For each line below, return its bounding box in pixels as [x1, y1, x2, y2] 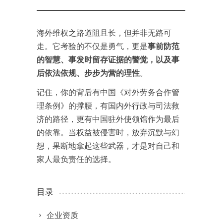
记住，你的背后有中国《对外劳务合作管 [37, 87, 179, 97]
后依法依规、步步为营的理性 [37, 68, 140, 77]
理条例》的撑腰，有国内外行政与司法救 [37, 101, 179, 110]
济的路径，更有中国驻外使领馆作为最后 [37, 114, 179, 123]
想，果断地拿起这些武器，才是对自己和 [37, 141, 179, 150]
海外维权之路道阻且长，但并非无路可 [37, 28, 171, 37]
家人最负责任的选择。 [37, 154, 116, 164]
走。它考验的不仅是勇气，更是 [37, 41, 148, 51]
